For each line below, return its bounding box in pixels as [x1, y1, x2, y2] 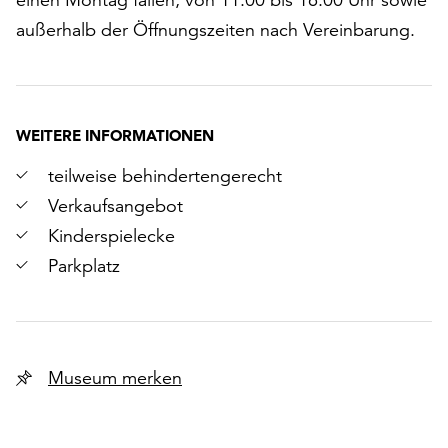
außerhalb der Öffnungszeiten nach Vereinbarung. [16, 18, 415, 41]
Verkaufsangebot [48, 194, 183, 217]
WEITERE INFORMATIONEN [16, 126, 214, 145]
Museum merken [122, 366, 182, 389]
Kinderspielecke [48, 224, 175, 247]
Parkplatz [48, 254, 120, 277]
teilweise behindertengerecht [48, 164, 282, 187]
